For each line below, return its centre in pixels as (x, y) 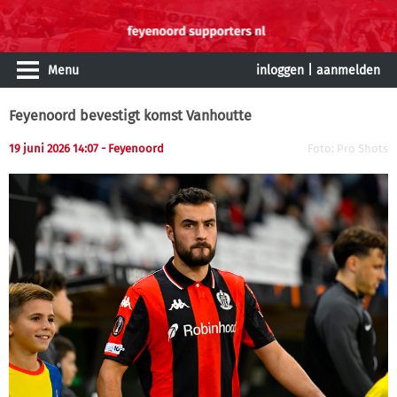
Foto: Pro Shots (348, 148)
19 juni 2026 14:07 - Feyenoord (86, 148)
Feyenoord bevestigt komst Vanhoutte (130, 116)
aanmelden (348, 70)
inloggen (280, 70)
